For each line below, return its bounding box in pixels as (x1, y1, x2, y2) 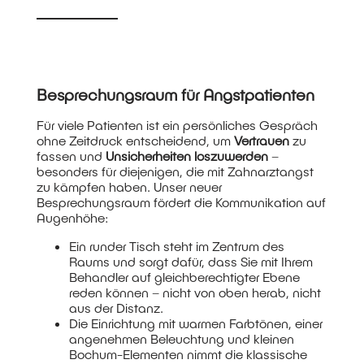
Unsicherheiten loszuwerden (105, 148, 271, 164)
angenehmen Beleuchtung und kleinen (68, 331, 294, 347)
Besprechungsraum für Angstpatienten (36, 84, 314, 105)
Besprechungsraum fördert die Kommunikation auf (36, 194, 326, 210)
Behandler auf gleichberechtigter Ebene (68, 269, 300, 285)
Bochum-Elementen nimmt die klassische (68, 346, 307, 362)
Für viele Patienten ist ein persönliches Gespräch (36, 117, 318, 133)
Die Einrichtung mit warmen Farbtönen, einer (68, 315, 323, 331)
